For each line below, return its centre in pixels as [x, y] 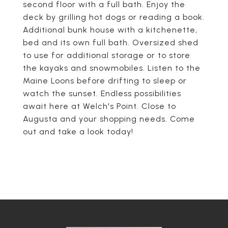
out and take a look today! [78, 132]
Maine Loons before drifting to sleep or [105, 81]
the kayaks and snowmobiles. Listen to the [112, 68]
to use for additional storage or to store [107, 55]
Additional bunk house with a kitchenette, [110, 30]
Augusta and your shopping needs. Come [109, 119]
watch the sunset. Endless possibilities [102, 93]
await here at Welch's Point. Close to [99, 106]
